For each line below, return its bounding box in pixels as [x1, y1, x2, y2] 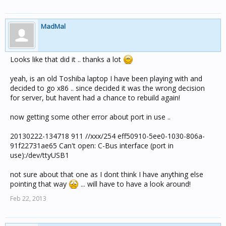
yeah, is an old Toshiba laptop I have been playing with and [10, 74, 202, 83]
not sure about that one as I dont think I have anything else [10, 169, 203, 179]
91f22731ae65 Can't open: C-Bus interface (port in [10, 141, 174, 150]
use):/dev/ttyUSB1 [10, 150, 69, 160]
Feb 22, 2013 [10, 194, 46, 203]
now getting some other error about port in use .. [10, 112, 171, 122]
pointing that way [10, 179, 69, 189]
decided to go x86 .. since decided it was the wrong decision [10, 83, 205, 93]
